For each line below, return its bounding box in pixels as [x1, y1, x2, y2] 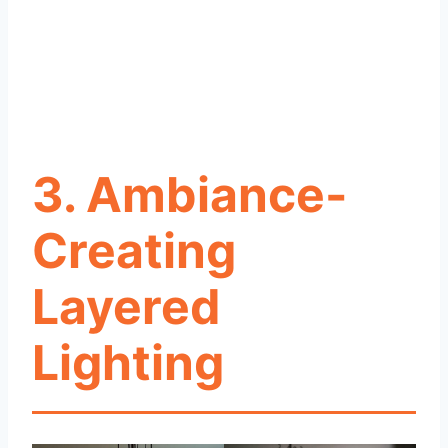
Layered [32, 277, 221, 337]
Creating [32, 221, 236, 281]
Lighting [32, 333, 224, 393]
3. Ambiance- [32, 165, 348, 225]
